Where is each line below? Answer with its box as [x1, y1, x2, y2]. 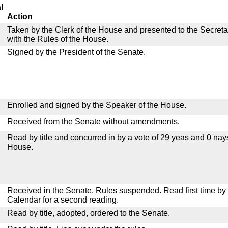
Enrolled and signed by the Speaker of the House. [7, 101, 186, 109]
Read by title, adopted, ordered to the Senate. [7, 209, 170, 217]
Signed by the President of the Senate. [7, 48, 146, 56]
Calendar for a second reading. [7, 195, 119, 204]
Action [7, 12, 33, 21]
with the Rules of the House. [7, 35, 108, 43]
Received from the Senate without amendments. [7, 117, 180, 126]
